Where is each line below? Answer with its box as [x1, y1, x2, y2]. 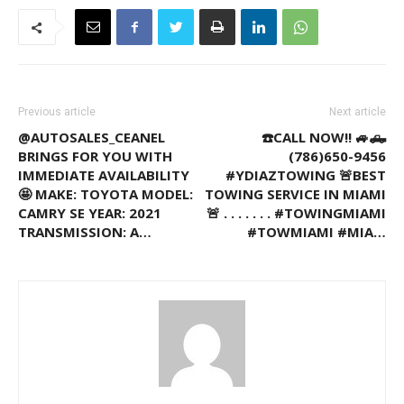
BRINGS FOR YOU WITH [18, 147, 172, 165]
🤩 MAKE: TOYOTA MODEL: [18, 185, 193, 203]
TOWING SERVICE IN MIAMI [205, 185, 386, 203]
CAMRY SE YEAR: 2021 [18, 204, 161, 222]
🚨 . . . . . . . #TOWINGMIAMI [207, 204, 386, 222]
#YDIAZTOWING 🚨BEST [225, 166, 386, 184]
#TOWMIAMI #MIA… [247, 223, 386, 241]
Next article [329, 106, 386, 118]
